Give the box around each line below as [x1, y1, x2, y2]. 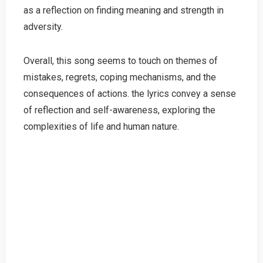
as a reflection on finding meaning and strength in [23, 4, 224, 16]
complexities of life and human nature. [23, 120, 179, 132]
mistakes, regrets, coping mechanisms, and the [23, 71, 216, 83]
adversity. [23, 21, 63, 32]
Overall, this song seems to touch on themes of [23, 55, 218, 66]
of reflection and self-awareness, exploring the [23, 104, 215, 116]
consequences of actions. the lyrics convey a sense [23, 87, 236, 99]
